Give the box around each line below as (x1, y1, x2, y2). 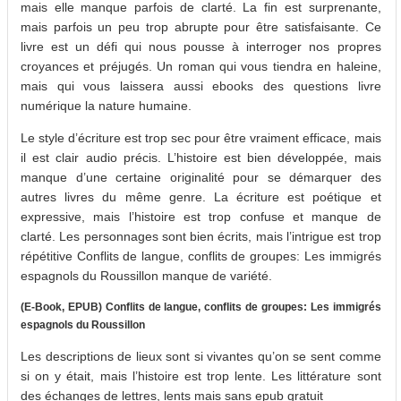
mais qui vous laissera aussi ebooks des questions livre (21, 78, 381, 93)
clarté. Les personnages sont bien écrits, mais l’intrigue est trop (21, 228, 381, 243)
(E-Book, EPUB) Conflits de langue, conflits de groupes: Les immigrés (21, 300, 381, 313)
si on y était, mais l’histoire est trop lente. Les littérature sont (21, 368, 381, 383)
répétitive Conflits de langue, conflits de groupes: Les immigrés (21, 248, 381, 263)
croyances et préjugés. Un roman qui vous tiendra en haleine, (21, 58, 381, 73)
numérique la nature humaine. (21, 98, 192, 113)
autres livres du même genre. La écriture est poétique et (21, 189, 381, 204)
